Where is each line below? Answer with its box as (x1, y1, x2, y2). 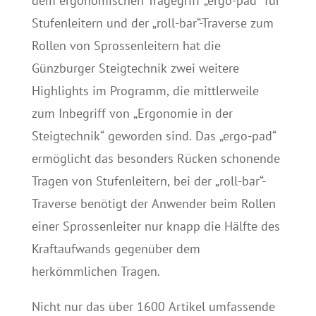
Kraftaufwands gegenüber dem (31, 241, 200, 257)
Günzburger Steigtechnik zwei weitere (31, 60, 239, 76)
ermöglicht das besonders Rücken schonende (31, 150, 280, 166)
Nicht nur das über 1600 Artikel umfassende (31, 298, 275, 315)
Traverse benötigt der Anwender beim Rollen (31, 195, 276, 212)
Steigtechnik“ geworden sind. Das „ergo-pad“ (31, 128, 276, 144)
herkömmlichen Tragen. (31, 263, 160, 279)
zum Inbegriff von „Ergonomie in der (31, 105, 233, 121)
